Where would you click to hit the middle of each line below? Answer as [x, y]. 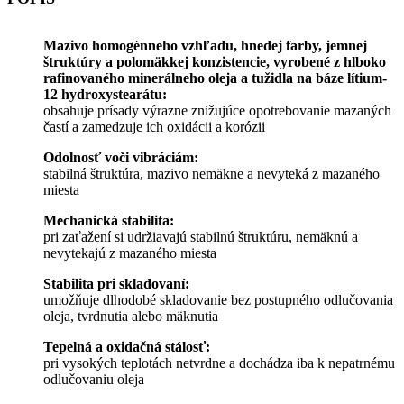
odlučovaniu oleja [94, 380]
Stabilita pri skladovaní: [116, 284]
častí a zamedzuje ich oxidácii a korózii [154, 127]
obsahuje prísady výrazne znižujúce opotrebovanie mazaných [217, 111]
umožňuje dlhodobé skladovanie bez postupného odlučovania [218, 300]
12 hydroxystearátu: [105, 95]
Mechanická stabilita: [109, 221]
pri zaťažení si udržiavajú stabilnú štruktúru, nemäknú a [201, 237]
